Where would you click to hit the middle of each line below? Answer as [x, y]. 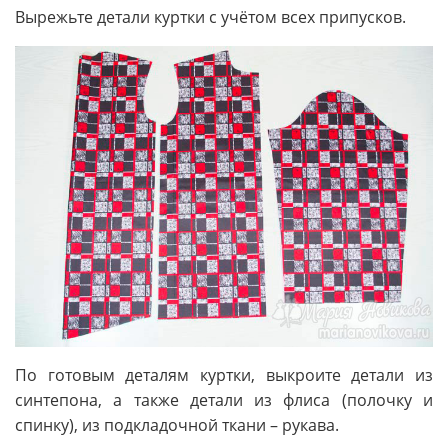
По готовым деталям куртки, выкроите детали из [224, 375]
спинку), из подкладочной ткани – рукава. [177, 425]
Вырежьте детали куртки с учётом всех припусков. [210, 16]
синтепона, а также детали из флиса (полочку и [224, 400]
